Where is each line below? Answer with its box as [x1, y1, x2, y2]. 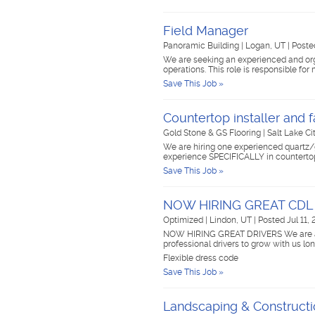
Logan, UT [245, 41, 288, 51]
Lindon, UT [210, 215, 254, 225]
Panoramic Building [163, 41, 241, 51]
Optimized [163, 215, 205, 225]
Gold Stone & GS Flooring [163, 128, 263, 138]
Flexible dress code [163, 253, 238, 263]
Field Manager [163, 23, 248, 38]
